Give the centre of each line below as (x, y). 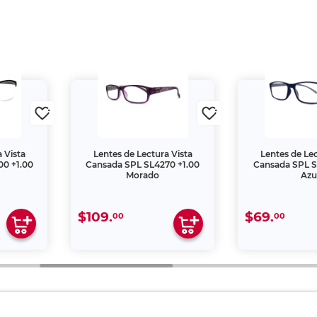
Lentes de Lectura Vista (143, 154)
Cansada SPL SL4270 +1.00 (143, 165)
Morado (143, 175)
